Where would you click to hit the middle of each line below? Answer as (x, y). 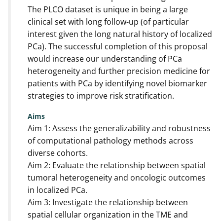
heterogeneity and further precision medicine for (119, 71)
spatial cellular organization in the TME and (108, 214)
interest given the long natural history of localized (120, 34)
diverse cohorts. (58, 153)
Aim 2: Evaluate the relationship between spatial (117, 165)
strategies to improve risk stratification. (101, 95)
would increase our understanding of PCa (105, 58)
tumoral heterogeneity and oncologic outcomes (117, 177)
